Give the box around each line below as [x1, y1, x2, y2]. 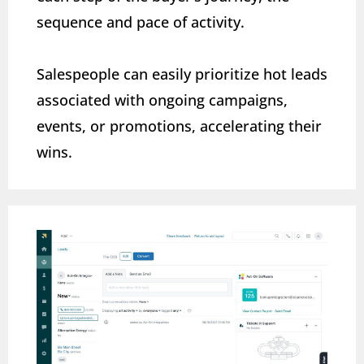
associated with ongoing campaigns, [37, 89, 288, 110]
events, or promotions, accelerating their [37, 115, 322, 136]
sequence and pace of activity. [37, 11, 245, 32]
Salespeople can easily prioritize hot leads [37, 63, 327, 84]
